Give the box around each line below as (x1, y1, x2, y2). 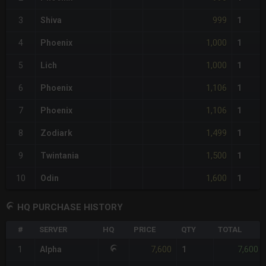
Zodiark (40, 128, 72, 138)
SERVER (39, 225, 67, 235)
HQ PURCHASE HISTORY (17, 202, 123, 213)
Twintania (40, 151, 79, 161)
